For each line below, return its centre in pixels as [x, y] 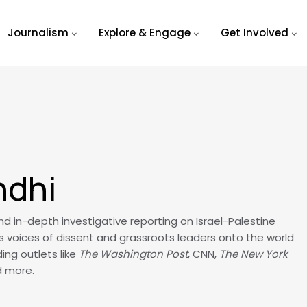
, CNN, [204, 254]
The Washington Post [133, 254]
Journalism [38, 33]
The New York [254, 254]
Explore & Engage [144, 33]
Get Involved [254, 33]
